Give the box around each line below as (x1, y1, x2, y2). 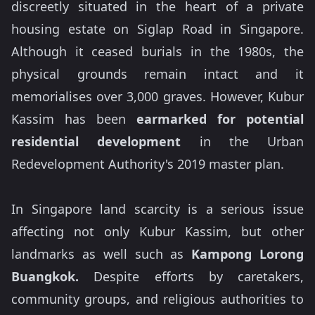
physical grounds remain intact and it (11, 65, 304, 82)
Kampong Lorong (191, 245, 304, 262)
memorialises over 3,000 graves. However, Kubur (11, 88, 304, 105)
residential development (11, 133, 181, 150)
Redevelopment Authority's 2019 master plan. (11, 155, 284, 172)
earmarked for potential (136, 110, 304, 127)
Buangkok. (11, 268, 79, 285)
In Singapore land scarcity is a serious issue (11, 200, 304, 217)
